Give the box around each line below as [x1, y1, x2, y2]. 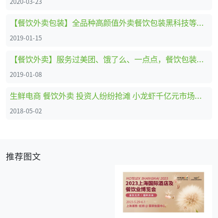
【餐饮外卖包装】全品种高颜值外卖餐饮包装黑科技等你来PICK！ [197, 16, 204, 28]
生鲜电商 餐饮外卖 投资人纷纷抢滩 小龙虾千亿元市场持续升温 [195, 89, 202, 101]
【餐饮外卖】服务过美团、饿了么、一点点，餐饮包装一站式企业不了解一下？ [197, 53, 204, 65]
